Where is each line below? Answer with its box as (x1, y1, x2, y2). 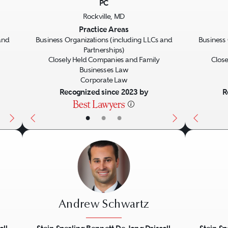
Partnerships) (83, 46, 125, 54)
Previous (30, 12, 75, 26)
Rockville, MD (82, 12, 125, 20)
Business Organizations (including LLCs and (35, 36, 173, 44)
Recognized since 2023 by (59, 87, 149, 97)
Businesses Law (79, 66, 128, 74)
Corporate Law (80, 76, 127, 84)
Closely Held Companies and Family (48, 55, 160, 64)
